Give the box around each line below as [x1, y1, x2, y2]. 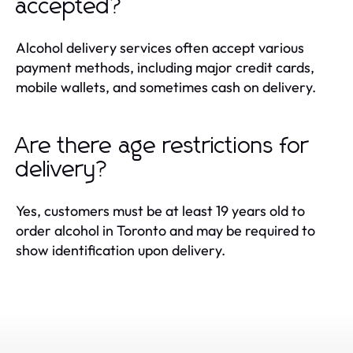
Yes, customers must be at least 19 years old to [16, 201, 305, 220]
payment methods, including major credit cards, [16, 58, 314, 76]
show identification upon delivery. [16, 240, 225, 259]
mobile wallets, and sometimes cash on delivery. [16, 77, 316, 96]
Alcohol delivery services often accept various [16, 38, 304, 57]
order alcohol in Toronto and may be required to [16, 221, 315, 240]
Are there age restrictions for [16, 135, 309, 158]
